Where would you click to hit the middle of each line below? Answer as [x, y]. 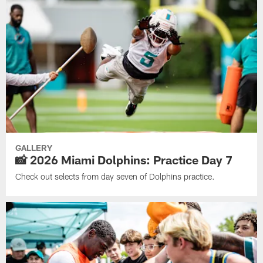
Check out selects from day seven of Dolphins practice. [115, 177]
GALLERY [34, 148]
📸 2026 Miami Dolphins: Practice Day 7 [124, 160]
